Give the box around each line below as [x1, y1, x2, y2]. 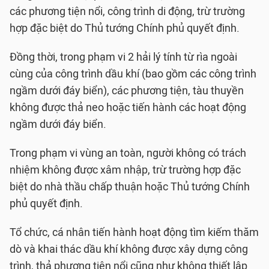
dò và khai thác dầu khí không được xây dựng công [10, 243, 248, 256]
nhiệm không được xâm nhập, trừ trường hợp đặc [10, 163, 241, 177]
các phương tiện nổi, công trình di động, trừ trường [10, 5, 245, 18]
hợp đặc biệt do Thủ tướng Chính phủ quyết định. [10, 22, 240, 35]
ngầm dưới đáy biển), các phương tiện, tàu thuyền [10, 84, 244, 97]
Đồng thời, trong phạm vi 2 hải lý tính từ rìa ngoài [10, 50, 237, 64]
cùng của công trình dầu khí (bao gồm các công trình [10, 67, 256, 80]
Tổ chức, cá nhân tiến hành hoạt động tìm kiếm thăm [10, 226, 259, 239]
